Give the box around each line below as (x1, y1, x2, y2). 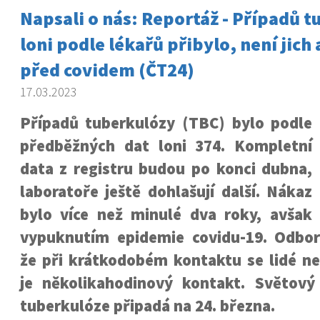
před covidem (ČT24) (19, 58, 194, 81)
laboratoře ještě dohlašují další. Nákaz (19, 181, 313, 201)
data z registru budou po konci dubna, (19, 159, 313, 179)
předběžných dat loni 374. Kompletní (19, 136, 313, 156)
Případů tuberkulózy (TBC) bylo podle (19, 113, 313, 133)
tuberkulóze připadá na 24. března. (19, 296, 275, 316)
